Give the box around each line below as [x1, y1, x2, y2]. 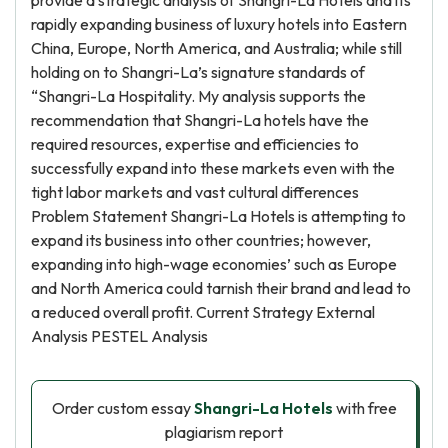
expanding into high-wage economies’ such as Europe [31, 254, 397, 274]
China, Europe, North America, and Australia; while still [31, 38, 402, 58]
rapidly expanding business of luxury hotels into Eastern [31, 14, 407, 34]
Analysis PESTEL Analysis [31, 326, 208, 346]
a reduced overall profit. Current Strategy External [31, 302, 375, 322]
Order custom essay [51, 398, 194, 418]
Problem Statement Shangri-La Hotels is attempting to [31, 206, 406, 226]
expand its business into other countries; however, [31, 230, 371, 250]
